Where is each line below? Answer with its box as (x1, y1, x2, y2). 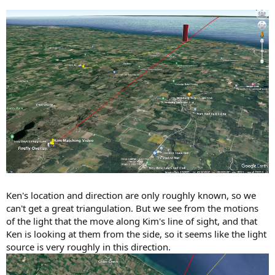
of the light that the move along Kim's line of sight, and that (6, 214, 257, 227)
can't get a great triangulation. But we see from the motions (6, 201, 258, 214)
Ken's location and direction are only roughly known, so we (6, 188, 256, 201)
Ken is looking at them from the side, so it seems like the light (6, 227, 266, 240)
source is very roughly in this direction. (6, 240, 171, 253)
